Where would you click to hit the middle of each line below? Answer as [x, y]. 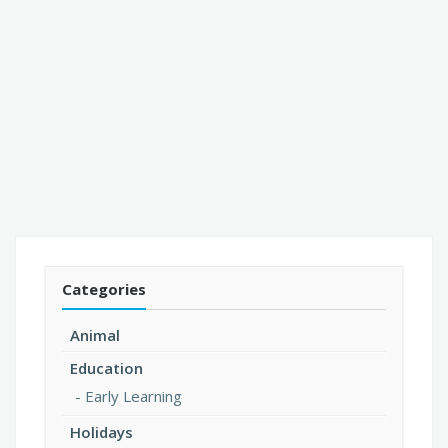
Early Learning [133, 396]
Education [106, 368]
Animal [95, 335]
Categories [104, 289]
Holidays [101, 432]
